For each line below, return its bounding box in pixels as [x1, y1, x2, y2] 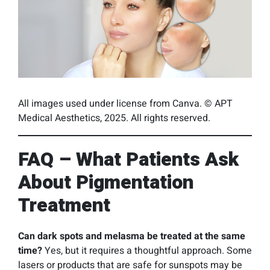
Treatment [18, 191, 110, 219]
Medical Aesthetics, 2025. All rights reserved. [18, 111, 210, 125]
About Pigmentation [18, 168, 193, 196]
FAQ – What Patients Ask [18, 145, 239, 174]
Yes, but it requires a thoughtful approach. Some [42, 243, 252, 258]
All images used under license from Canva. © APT [18, 96, 233, 111]
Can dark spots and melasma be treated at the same [18, 229, 245, 243]
